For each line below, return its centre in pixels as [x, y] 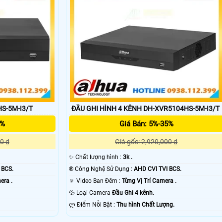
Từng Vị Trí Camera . [149, 181]
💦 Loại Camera [94, 193]
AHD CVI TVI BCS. [157, 169]
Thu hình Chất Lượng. [145, 205]
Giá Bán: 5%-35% [146, 124]
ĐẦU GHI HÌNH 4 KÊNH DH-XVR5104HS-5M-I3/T [145, 109]
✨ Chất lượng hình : [99, 157]
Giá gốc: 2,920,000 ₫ [146, 142]
